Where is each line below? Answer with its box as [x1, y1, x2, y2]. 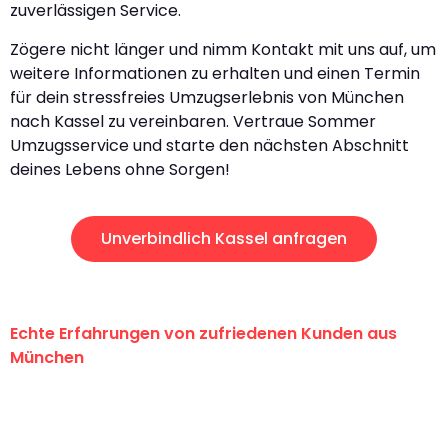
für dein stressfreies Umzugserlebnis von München [10, 85, 404, 109]
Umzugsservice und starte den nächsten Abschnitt [10, 133, 409, 157]
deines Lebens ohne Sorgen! [10, 157, 230, 181]
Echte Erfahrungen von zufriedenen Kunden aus [10, 321, 397, 345]
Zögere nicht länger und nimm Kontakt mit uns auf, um [10, 37, 436, 61]
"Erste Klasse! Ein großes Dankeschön [10, 389, 416, 419]
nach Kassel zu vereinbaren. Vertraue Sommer [10, 109, 376, 133]
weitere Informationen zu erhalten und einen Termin [10, 61, 420, 85]
